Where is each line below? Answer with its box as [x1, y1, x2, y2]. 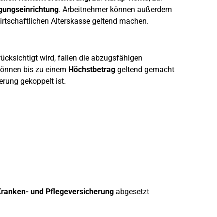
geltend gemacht [115, 65, 174, 74]
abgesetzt [113, 187, 149, 196]
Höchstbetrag [68, 65, 115, 74]
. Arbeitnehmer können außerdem [58, 5, 172, 14]
